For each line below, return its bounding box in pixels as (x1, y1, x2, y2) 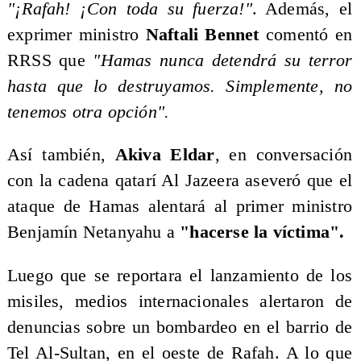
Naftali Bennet (145, 24, 259, 44)
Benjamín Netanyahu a (6, 222, 180, 243)
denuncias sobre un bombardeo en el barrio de (6, 317, 353, 337)
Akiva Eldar (114, 145, 215, 165)
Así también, (6, 145, 115, 165)
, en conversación (214, 145, 353, 165)
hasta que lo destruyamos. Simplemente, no (6, 76, 353, 96)
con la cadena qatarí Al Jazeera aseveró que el (6, 171, 353, 191)
